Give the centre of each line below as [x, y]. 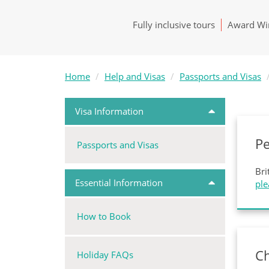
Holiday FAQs [105, 255]
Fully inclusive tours [174, 25]
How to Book [104, 216]
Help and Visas [135, 76]
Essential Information [119, 183]
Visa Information [109, 111]
